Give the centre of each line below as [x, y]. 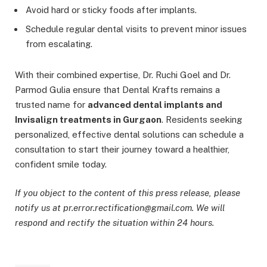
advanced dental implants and [155, 104]
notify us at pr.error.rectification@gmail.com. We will [120, 207]
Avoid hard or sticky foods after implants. [111, 10]
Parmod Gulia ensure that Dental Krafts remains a [117, 89]
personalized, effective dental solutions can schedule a [129, 134]
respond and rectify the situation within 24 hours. [114, 222]
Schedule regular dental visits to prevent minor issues [136, 29]
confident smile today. [61, 164]
